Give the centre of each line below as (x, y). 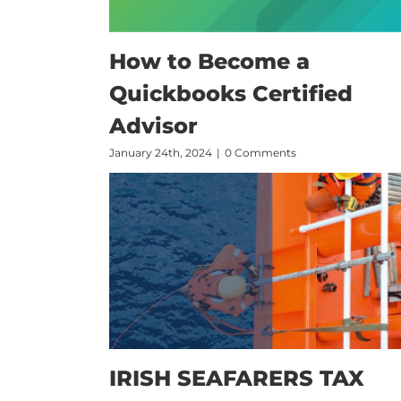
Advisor (154, 126)
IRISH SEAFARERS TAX (237, 379)
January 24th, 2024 (161, 153)
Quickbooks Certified (231, 94)
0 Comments (260, 153)
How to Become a (209, 62)
